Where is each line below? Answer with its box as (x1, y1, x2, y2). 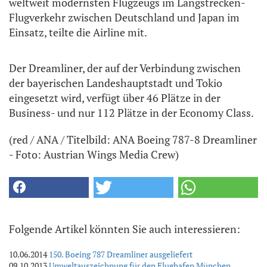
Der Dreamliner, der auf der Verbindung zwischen (9, 60, 241, 75)
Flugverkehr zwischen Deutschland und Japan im (9, 10, 240, 24)
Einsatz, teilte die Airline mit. (9, 24, 147, 39)
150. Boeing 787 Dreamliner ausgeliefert (49, 248, 193, 260)
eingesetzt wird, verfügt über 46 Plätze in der (9, 90, 221, 105)
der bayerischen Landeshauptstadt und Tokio (9, 75, 222, 90)
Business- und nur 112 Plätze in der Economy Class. (9, 105, 254, 120)
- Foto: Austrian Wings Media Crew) (9, 147, 179, 162)
